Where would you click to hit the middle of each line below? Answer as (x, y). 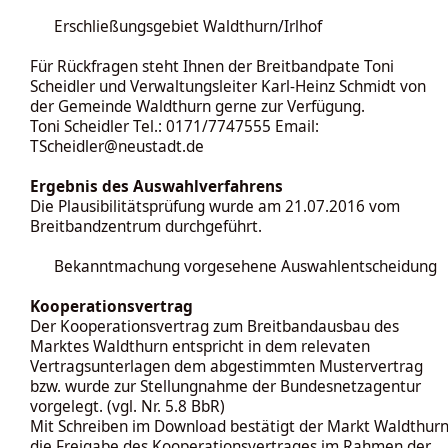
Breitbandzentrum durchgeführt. (146, 226)
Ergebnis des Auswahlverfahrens (156, 186)
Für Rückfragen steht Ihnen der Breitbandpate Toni (212, 66)
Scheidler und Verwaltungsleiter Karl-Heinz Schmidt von (228, 86)
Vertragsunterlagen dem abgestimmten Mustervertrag (226, 366)
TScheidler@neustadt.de (117, 146)
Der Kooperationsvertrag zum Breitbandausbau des (214, 326)
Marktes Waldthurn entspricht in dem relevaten (200, 346)
